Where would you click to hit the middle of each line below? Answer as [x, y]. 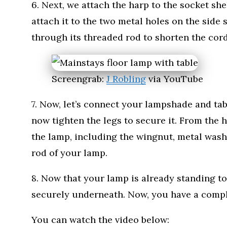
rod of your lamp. [69, 153]
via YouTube [175, 79]
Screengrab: [79, 79]
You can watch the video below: [100, 219]
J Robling [126, 79]
